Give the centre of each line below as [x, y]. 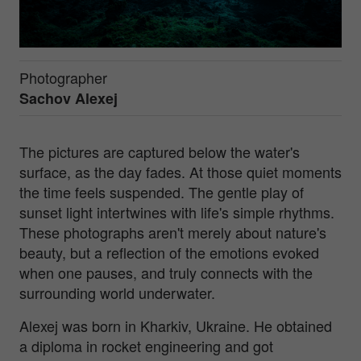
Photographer [63, 77]
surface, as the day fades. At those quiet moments [180, 171]
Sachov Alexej [68, 98]
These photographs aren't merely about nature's [173, 232]
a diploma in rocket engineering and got [146, 345]
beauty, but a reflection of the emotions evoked [169, 252]
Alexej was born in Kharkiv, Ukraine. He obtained [176, 325]
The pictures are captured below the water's [160, 151]
